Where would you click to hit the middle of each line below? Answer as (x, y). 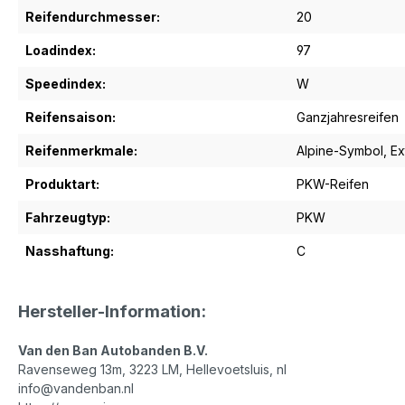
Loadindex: (61, 50)
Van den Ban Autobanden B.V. (113, 350)
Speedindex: (66, 84)
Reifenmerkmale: (81, 151)
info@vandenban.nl (76, 388)
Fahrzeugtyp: (68, 217)
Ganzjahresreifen (348, 117)
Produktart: (62, 184)
